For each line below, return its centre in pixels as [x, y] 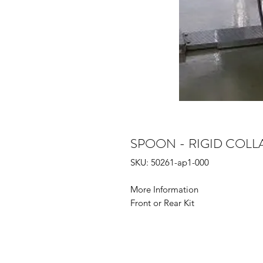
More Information [164, 190]
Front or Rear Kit [162, 203]
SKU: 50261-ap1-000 [170, 163]
